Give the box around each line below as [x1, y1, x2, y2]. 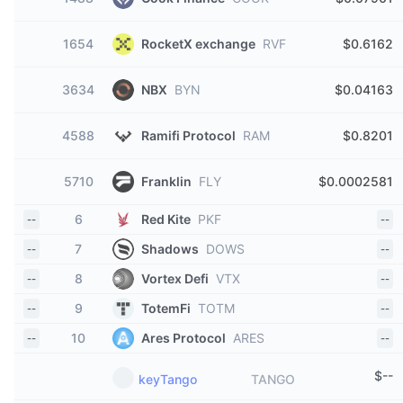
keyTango [139, 372, 197, 387]
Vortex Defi [141, 271, 209, 286]
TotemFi [141, 300, 191, 316]
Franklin [141, 174, 192, 189]
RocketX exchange [141, 36, 255, 51]
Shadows [141, 241, 199, 256]
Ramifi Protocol [141, 128, 236, 143]
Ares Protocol [141, 330, 226, 345]
